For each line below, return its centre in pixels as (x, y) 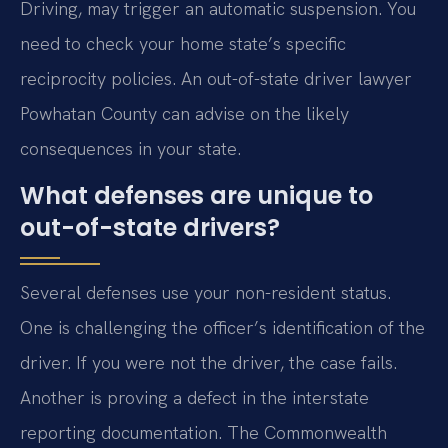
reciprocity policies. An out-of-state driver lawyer (216, 78)
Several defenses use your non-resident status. (205, 293)
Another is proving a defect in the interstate (194, 398)
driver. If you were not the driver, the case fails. (208, 363)
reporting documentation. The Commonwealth (203, 433)
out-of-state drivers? (150, 228)
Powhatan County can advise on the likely (184, 113)
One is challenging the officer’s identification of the (222, 328)
